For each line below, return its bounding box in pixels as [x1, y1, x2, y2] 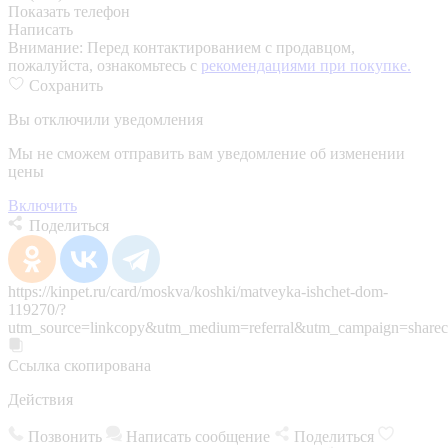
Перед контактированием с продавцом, [87, 38, 355, 56]
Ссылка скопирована [8, 356, 151, 374]
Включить [8, 196, 77, 214]
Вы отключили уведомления [8, 110, 203, 128]
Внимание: [8, 38, 87, 56]
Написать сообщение [126, 427, 270, 445]
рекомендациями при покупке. [201, 56, 411, 74]
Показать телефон [8, 2, 130, 20]
